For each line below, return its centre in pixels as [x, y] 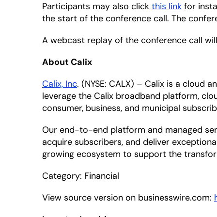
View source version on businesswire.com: [128, 198]
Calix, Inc [60, 84]
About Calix [67, 62]
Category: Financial [81, 176]
